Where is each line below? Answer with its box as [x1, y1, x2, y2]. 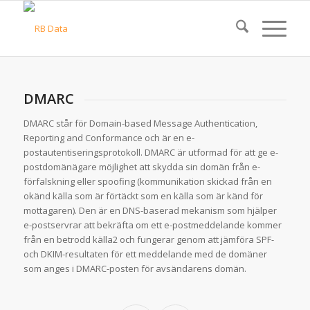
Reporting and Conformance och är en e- [23, 131, 194, 144]
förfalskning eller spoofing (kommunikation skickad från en [23, 174, 272, 188]
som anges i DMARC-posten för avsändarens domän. [23, 262, 246, 275]
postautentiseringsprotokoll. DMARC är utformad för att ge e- [23, 145, 278, 158]
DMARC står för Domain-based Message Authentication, [23, 116, 257, 129]
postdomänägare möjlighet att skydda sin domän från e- [23, 160, 260, 173]
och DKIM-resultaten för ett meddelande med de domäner [23, 247, 267, 260]
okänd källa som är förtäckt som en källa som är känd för [23, 189, 263, 202]
